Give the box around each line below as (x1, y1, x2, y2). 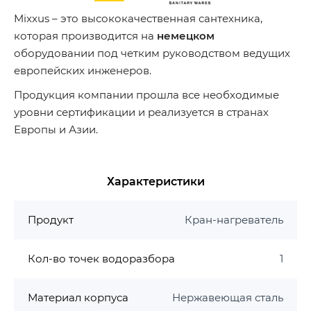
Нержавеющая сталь (172, 291, 283, 305)
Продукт (28, 213, 74, 227)
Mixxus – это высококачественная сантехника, (14, 12, 262, 26)
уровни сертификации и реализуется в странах (14, 106, 269, 119)
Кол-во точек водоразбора (28, 252, 175, 266)
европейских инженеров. (14, 64, 151, 78)
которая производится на (14, 29, 157, 43)
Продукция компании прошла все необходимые (14, 88, 279, 102)
